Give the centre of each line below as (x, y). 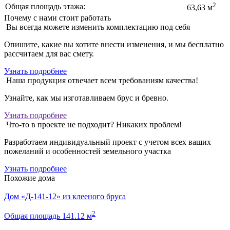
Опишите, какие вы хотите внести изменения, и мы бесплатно (114, 45)
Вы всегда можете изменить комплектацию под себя (98, 27)
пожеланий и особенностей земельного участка (88, 151)
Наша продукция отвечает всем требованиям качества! (102, 81)
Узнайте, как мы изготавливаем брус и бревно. (86, 98)
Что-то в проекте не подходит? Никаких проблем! (94, 125)
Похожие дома (30, 178)
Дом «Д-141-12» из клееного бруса (65, 197)
